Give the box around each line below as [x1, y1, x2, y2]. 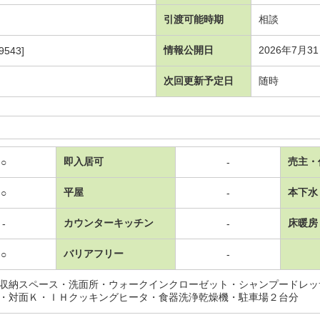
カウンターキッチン [64, 217, 154, 229]
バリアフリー [64, 248, 124, 260]
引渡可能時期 [164, 14, 224, 26]
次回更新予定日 [164, 75, 234, 87]
